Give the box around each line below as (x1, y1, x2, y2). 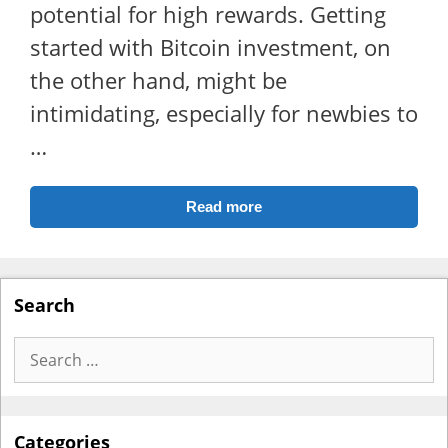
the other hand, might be (30, 65, 287, 95)
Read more (186, 197, 262, 215)
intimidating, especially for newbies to (30, 98, 418, 128)
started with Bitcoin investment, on (30, 32, 391, 62)
